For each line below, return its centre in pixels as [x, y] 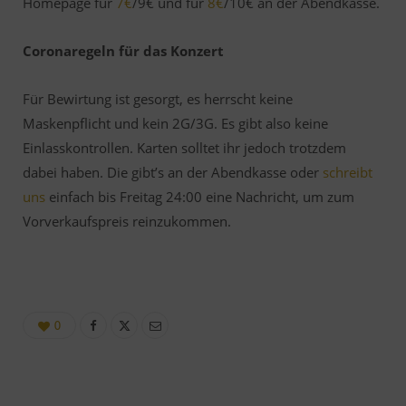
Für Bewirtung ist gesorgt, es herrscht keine [158, 99]
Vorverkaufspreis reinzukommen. [127, 221]
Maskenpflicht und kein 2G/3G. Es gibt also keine [175, 123]
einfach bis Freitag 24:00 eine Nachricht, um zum [200, 197]
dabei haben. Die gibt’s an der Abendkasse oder [173, 172]
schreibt [348, 172]
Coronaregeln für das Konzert [123, 51]
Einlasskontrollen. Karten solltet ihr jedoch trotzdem [184, 148]
